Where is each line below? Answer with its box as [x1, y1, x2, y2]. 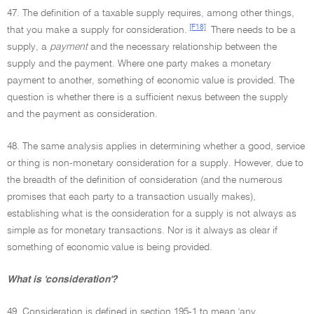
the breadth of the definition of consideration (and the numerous [7, 175, 282, 185]
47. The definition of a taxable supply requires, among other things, [7, 8, 294, 18]
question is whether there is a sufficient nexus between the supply [7, 93, 288, 102]
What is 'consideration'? [7, 275, 117, 285]
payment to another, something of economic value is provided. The [7, 76, 294, 86]
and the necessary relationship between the [88, 42, 277, 52]
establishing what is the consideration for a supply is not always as [7, 209, 296, 219]
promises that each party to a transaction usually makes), [7, 192, 256, 202]
